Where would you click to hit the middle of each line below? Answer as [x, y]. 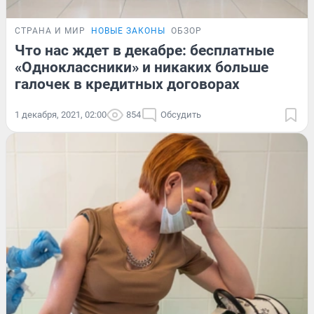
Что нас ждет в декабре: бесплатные [144, 51]
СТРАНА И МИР [50, 31]
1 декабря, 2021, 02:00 [61, 115]
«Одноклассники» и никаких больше [142, 68]
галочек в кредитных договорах [127, 84]
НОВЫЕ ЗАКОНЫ [128, 31]
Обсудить [181, 115]
